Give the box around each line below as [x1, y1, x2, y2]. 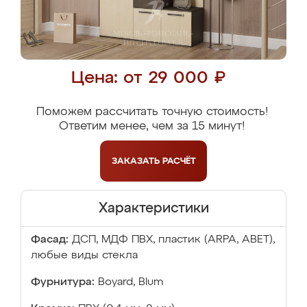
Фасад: [31, 234, 69, 245]
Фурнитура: [31, 277, 95, 288]
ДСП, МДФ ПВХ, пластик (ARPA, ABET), [72, 234, 275, 245]
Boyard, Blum [98, 277, 163, 288]
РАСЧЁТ [162, 156, 196, 166]
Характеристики [98, 201, 209, 215]
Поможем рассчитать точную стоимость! [36, 106, 268, 118]
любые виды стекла [31, 250, 138, 261]
